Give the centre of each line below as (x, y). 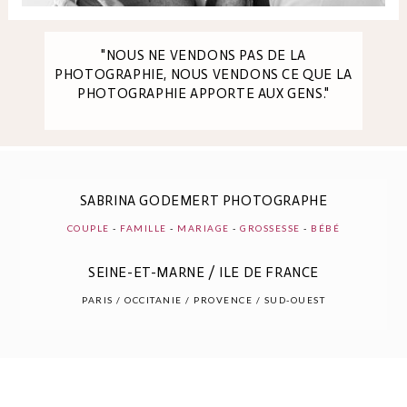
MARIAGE (203, 228)
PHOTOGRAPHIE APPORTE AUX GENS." (203, 93)
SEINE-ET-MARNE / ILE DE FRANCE (203, 273)
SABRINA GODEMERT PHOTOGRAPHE (203, 201)
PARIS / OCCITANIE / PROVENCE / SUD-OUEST (203, 300)
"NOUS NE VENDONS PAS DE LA (203, 55)
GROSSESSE (270, 228)
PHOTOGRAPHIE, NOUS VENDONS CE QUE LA (203, 74)
